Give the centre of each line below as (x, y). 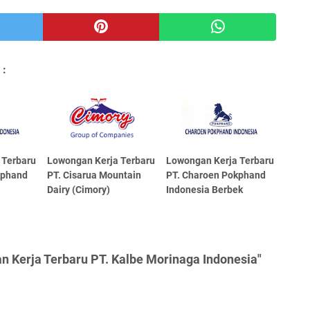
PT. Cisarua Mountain (94, 175)
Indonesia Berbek (205, 189)
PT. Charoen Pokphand (216, 175)
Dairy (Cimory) (79, 189)
